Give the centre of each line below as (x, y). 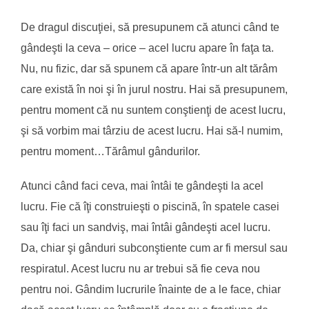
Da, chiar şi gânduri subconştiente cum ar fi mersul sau (154, 248)
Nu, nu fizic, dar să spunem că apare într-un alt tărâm (149, 68)
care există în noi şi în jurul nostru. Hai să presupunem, (154, 89)
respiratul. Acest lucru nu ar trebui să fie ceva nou (140, 268)
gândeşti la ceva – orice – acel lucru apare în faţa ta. (147, 48)
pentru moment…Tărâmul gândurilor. (110, 151)
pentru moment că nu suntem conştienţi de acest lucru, (153, 110)
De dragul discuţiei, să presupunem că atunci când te (150, 27)
